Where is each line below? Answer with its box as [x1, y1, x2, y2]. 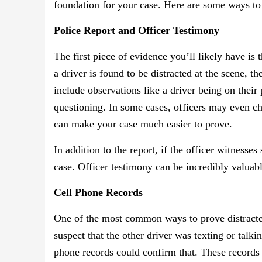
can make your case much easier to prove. [54, 118, 232, 130]
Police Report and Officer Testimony [54, 25, 219, 37]
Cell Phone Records [54, 187, 143, 199]
